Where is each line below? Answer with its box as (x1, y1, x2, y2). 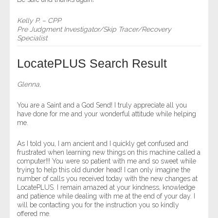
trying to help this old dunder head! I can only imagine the (17, 166, 190, 174)
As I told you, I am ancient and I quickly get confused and (17, 140, 188, 147)
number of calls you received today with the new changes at (17, 175, 198, 182)
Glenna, (17, 80, 41, 88)
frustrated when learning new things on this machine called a (17, 148, 200, 156)
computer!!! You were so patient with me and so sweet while (17, 157, 196, 165)
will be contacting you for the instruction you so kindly (17, 201, 179, 209)
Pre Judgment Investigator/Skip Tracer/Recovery (17, 25, 171, 33)
